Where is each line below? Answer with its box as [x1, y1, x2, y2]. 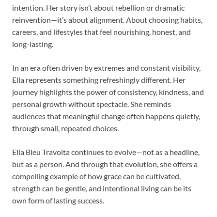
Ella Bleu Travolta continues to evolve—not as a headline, [12, 147, 200, 156]
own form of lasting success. [12, 195, 104, 205]
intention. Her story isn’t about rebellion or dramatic [12, 2, 185, 12]
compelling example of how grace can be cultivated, [12, 171, 181, 181]
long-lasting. [12, 39, 53, 48]
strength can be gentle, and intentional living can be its [12, 183, 191, 193]
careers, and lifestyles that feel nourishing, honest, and [12, 27, 191, 36]
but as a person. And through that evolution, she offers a [12, 159, 198, 169]
